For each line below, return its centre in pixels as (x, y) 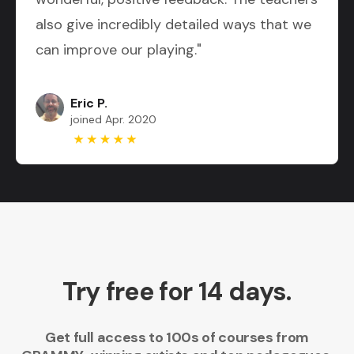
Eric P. (89, 103)
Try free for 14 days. (177, 291)
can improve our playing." (119, 49)
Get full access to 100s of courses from (177, 337)
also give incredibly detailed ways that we (173, 24)
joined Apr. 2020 (113, 119)
